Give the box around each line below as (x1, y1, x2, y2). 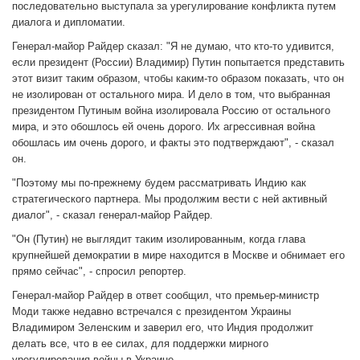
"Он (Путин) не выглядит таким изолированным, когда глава (12, 233, 305, 246)
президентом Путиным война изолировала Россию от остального (12, 104, 330, 117)
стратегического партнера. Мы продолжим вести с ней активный (12, 193, 327, 206)
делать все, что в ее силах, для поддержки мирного (12, 337, 268, 350)
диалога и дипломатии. (12, 16, 125, 29)
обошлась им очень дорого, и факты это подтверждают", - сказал (12, 137, 334, 149)
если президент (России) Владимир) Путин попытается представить (12, 56, 345, 69)
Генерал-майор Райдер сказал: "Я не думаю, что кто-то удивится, (12, 40, 334, 53)
